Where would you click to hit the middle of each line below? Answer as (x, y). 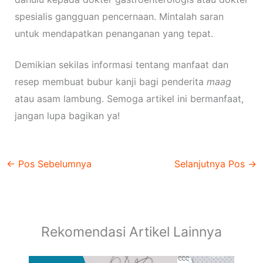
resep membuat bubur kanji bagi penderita (110, 82)
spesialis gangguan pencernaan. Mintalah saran (119, 17)
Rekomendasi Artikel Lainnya (131, 232)
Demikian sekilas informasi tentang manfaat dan (121, 65)
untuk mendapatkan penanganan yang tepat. (114, 34)
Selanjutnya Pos (211, 164)
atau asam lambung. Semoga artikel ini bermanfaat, (129, 99)
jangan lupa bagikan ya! (67, 116)
